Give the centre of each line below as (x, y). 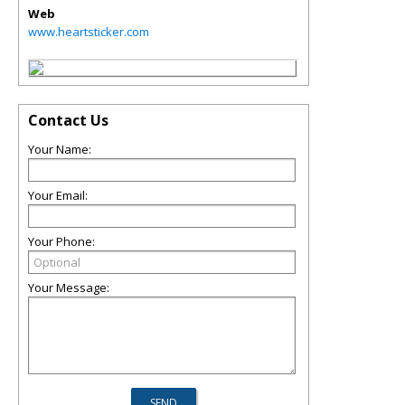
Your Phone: (61, 241)
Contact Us (68, 120)
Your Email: (58, 195)
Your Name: (60, 149)
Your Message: (69, 287)
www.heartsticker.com (89, 32)
